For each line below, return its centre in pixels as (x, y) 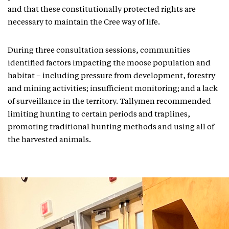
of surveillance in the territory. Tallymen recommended (109, 102)
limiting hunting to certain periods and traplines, (99, 115)
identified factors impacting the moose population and (109, 64)
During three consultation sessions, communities (99, 51)
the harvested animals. (50, 140)
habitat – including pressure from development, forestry (111, 76)
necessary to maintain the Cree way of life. (84, 23)
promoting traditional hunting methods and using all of (111, 128)
